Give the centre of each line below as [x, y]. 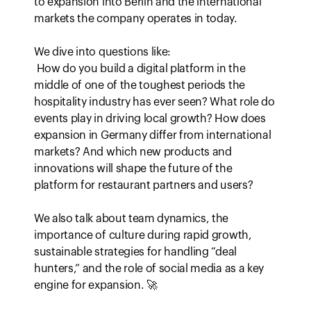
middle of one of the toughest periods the [140, 85]
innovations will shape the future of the [133, 169]
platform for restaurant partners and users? [144, 185]
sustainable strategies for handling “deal [135, 252]
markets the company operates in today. [136, 19]
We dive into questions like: [103, 52]
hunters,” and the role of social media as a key [149, 269]
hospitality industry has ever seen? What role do [154, 102]
